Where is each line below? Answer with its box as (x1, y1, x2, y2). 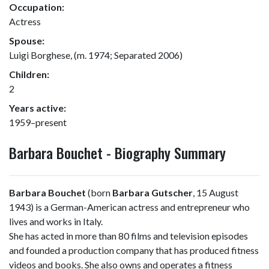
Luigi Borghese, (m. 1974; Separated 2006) (9, 49, 183, 61)
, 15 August (193, 187, 238, 198)
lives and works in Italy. (9, 216, 103, 227)
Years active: (9, 102, 66, 113)
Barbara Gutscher (112, 187, 193, 198)
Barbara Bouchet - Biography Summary (9, 142, 226, 163)
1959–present (9, 116, 67, 128)
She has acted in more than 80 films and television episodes (9, 230, 248, 241)
